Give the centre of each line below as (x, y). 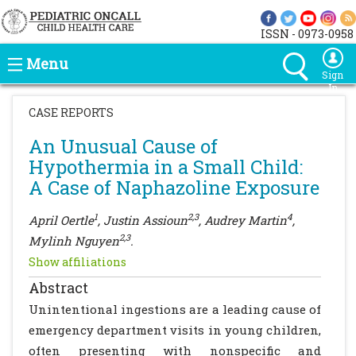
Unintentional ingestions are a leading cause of (175, 309)
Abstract (58, 288)
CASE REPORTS (71, 112)
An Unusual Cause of (123, 146)
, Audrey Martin (243, 220)
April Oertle (61, 220)
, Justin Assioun (143, 220)
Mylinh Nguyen (74, 241)
